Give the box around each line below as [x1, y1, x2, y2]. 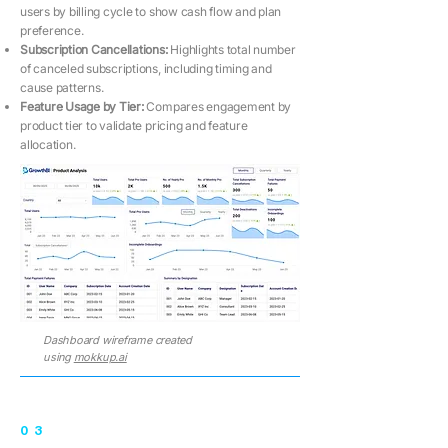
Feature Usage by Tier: [20, 99, 147, 114]
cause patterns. [20, 80, 104, 95]
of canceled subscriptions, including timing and [20, 61, 272, 76]
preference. [20, 23, 84, 38]
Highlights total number [170, 42, 296, 57]
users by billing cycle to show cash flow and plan [20, 4, 282, 19]
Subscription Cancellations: [20, 42, 171, 57]
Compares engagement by [146, 99, 292, 114]
